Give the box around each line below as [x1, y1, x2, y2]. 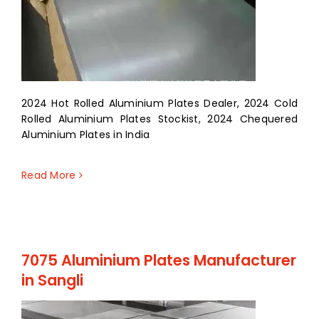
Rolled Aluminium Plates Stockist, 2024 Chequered [21, 112, 298, 127]
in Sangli [21, 270, 83, 291]
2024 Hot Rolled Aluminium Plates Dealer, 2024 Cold [21, 96, 298, 111]
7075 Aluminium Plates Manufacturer [21, 250, 296, 271]
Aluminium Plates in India [21, 127, 150, 142]
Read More [21, 168, 76, 183]
